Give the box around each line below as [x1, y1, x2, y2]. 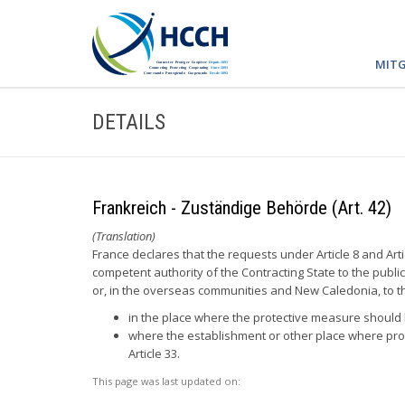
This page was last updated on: [92, 374, 240, 388]
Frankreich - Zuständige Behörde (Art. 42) [92, 197, 391, 219]
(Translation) [92, 228, 155, 244]
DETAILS [92, 109, 165, 135]
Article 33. [128, 345, 180, 362]
